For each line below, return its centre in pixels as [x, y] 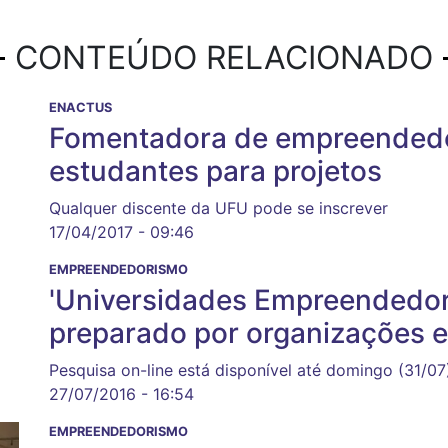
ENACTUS [80, 108]
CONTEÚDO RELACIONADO [224, 58]
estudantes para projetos [215, 171]
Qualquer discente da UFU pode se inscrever [218, 208]
